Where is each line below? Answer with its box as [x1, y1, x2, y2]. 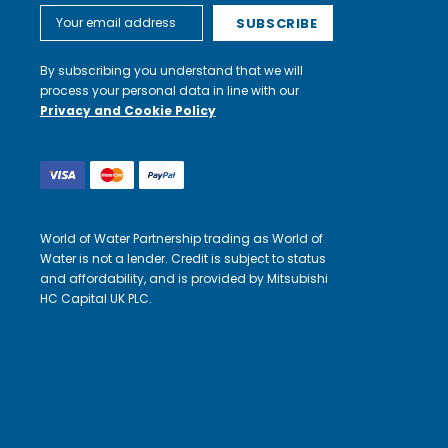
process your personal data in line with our [39, 81, 299, 99]
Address [39, 22, 90, 40]
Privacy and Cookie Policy [39, 101, 216, 119]
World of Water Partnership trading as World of [39, 229, 323, 247]
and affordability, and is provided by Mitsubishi [39, 269, 328, 287]
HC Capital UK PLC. [39, 289, 152, 307]
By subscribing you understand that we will [39, 61, 303, 79]
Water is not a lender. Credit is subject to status [39, 249, 326, 267]
